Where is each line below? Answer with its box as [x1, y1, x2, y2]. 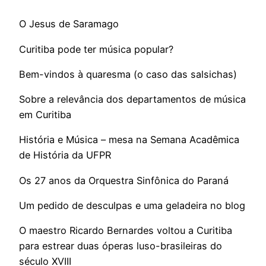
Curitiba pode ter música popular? [19, 43, 173, 55]
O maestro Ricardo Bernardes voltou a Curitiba [19, 224, 232, 237]
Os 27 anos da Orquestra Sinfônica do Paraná [19, 174, 229, 186]
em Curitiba [19, 109, 71, 121]
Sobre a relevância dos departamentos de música [19, 93, 246, 106]
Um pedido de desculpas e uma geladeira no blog [19, 199, 245, 211]
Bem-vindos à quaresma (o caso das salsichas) [19, 68, 237, 80]
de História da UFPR [19, 149, 111, 161]
